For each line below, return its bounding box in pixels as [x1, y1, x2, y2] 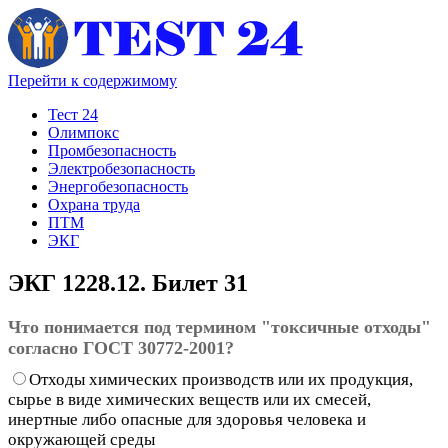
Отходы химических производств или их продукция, [29, 369, 413, 389]
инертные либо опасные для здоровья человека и [8, 409, 366, 429]
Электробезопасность [48, 160, 195, 177]
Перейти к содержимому [8, 72, 177, 89]
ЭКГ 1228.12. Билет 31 [8, 269, 248, 296]
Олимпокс [48, 124, 119, 141]
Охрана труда [48, 196, 140, 213]
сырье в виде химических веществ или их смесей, [8, 389, 371, 409]
